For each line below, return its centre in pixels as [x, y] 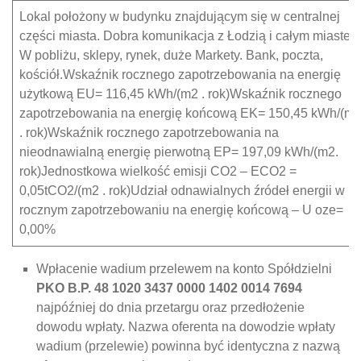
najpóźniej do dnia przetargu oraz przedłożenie [170, 307]
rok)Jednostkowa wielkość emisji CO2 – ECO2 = [158, 171]
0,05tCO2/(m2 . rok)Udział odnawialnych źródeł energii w [182, 191]
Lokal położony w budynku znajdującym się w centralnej [180, 17]
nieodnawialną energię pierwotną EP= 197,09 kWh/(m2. [179, 152]
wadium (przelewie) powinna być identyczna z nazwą [188, 346]
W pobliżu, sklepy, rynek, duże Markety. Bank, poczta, [171, 55]
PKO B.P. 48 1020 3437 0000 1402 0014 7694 [169, 288]
